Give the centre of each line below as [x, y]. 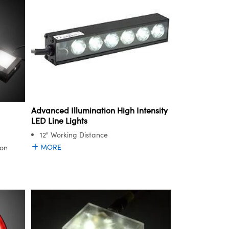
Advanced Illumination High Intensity [99, 110]
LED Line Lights [59, 121]
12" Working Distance [74, 135]
